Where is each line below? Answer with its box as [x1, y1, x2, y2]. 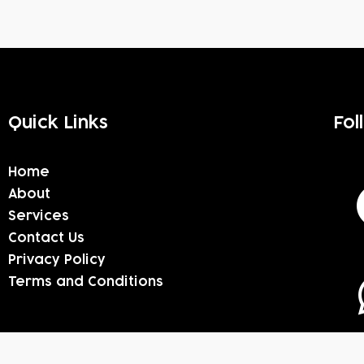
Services [8, 210, 69, 223]
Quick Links [8, 115, 108, 132]
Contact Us [8, 232, 84, 245]
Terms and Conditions [8, 275, 163, 288]
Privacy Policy [8, 253, 106, 266]
